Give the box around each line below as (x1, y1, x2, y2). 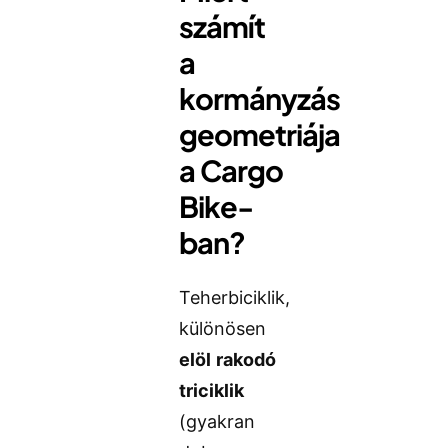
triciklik (179, 379, 245, 401)
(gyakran (179, 410, 256, 432)
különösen (179, 317, 267, 339)
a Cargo (179, 151, 284, 188)
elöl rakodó (179, 348, 277, 370)
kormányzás (179, 79, 341, 116)
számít (179, 7, 266, 44)
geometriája (179, 115, 341, 152)
